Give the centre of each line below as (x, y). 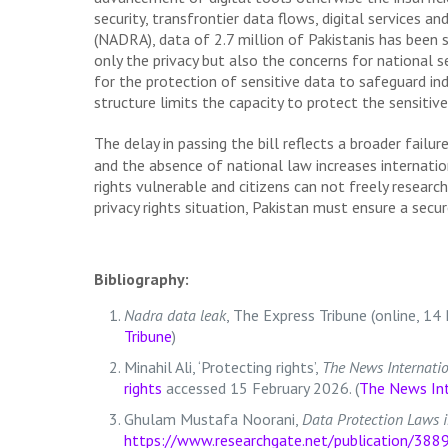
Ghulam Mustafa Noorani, (212, 418)
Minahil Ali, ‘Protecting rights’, (222, 366)
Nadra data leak (174, 314)
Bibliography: (141, 278)
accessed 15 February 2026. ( (260, 387)
